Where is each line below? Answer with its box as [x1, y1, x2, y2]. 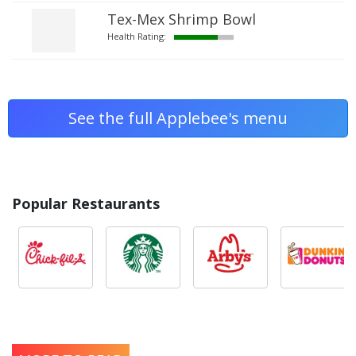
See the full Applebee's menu [68, 107, 288, 129]
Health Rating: [106, 30, 166, 42]
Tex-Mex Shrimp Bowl [106, 10, 256, 29]
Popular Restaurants [12, 194, 160, 213]
